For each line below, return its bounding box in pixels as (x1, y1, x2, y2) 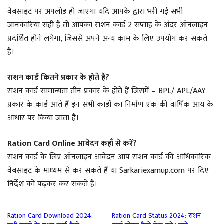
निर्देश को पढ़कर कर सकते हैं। (7, 177, 97, 191)
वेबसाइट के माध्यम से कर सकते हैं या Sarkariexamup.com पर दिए (7, 163, 209, 177)
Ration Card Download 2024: (7, 209, 93, 221)
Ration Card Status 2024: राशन (112, 209, 201, 221)
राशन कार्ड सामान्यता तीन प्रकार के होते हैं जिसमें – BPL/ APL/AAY (7, 84, 206, 98)
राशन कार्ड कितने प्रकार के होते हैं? (7, 70, 109, 84)
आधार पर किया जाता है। (7, 111, 79, 125)
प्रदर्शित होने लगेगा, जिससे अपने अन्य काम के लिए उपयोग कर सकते (7, 31, 207, 45)
